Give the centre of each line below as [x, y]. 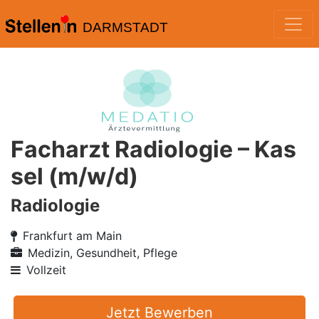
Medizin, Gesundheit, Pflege [103, 253]
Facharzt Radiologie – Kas [153, 149]
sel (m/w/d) [74, 176]
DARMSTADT [125, 27]
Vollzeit [46, 270]
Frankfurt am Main [72, 236]
